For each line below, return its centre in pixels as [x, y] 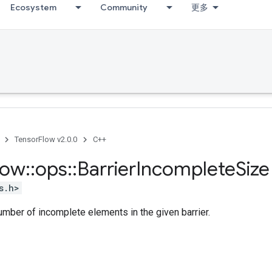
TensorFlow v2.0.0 [46, 139]
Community [124, 7]
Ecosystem [33, 7]
